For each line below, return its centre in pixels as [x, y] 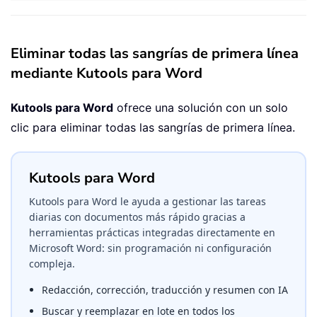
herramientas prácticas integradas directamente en [152, 233]
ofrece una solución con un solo [201, 108]
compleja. [52, 264]
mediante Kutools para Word [106, 74]
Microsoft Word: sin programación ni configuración [150, 248]
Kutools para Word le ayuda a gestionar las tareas [148, 202]
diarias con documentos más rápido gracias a [137, 217]
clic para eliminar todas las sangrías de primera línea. [153, 128]
